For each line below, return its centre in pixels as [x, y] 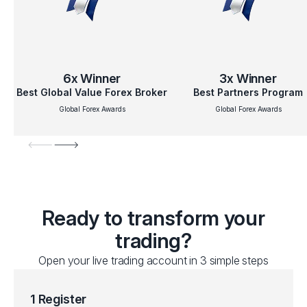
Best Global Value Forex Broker [92, 93]
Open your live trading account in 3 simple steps [153, 261]
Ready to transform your [153, 218]
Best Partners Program [248, 93]
